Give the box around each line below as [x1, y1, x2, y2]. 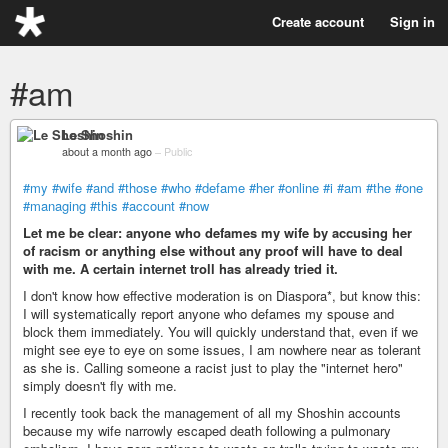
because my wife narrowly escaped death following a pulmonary [23, 421, 391, 440]
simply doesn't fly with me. [23, 376, 177, 395]
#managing [23, 196, 86, 215]
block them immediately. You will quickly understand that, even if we [23, 322, 418, 341]
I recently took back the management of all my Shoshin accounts [23, 403, 401, 422]
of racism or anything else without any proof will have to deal [23, 241, 403, 260]
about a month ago [62, 144, 152, 159]
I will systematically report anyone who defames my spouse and [23, 304, 394, 323]
